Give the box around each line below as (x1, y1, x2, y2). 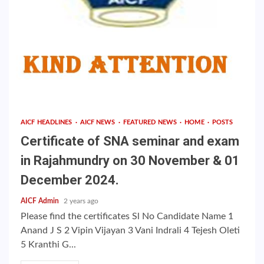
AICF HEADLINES (21, 119, 74, 126)
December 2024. (21, 173, 119, 187)
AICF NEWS (80, 119, 117, 126)
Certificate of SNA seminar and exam (21, 134, 239, 148)
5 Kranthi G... (21, 240, 76, 249)
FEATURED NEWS (123, 119, 179, 126)
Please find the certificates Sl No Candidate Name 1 (21, 212, 233, 221)
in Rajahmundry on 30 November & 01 (21, 153, 240, 168)
